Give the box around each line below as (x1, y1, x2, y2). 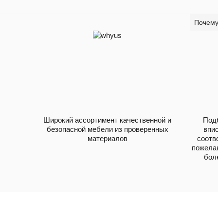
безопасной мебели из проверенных (46, 125, 168, 133)
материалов (87, 134, 127, 143)
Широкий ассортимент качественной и (43, 115, 171, 124)
